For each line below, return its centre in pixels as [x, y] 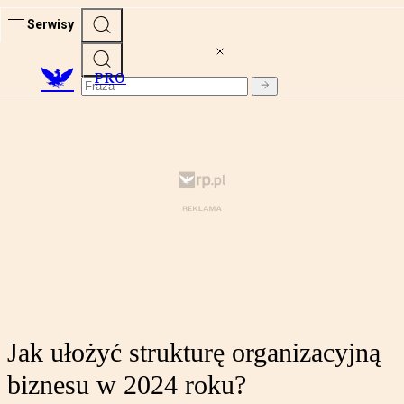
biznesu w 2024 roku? [127, 385]
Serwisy [50, 24]
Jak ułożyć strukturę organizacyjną [194, 353]
